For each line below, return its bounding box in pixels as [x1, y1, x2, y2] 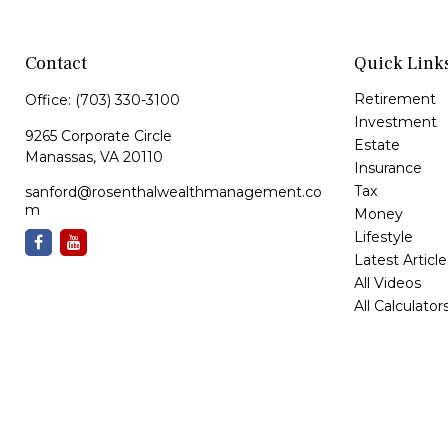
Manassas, [25, 147, 96, 166]
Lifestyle [353, 227, 413, 246]
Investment [353, 112, 437, 131]
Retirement [353, 89, 436, 108]
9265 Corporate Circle [25, 126, 172, 145]
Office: [25, 90, 75, 109]
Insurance [353, 158, 422, 177]
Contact [25, 51, 87, 75]
